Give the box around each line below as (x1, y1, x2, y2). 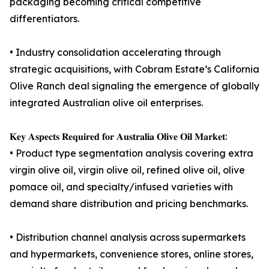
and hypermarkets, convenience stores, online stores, (10, 248, 253, 261)
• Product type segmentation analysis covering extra (10, 147, 253, 160)
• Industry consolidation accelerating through (10, 46, 221, 59)
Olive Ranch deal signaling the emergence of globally (10, 80, 259, 92)
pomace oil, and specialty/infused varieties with (10, 181, 233, 193)
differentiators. (10, 13, 79, 25)
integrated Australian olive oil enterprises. (10, 97, 203, 109)
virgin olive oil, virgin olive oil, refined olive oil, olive (10, 164, 245, 177)
